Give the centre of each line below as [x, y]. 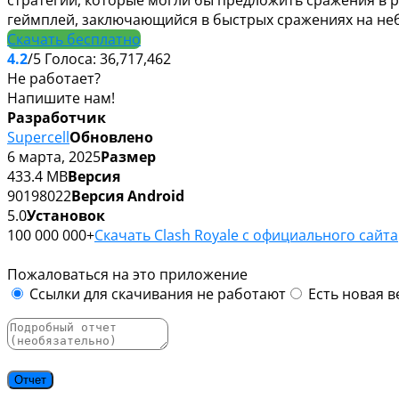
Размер [128, 156]
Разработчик [57, 117]
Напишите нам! [61, 98]
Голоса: [72, 58]
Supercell [38, 137]
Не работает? [54, 78]
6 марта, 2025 [54, 156]
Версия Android [128, 195]
